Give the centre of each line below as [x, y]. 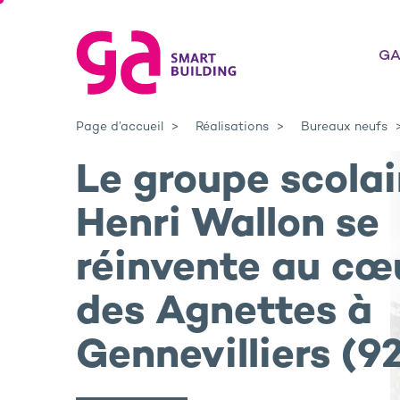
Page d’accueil [120, 127]
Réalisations [232, 127]
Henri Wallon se [228, 225]
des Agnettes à [224, 313]
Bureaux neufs [344, 127]
